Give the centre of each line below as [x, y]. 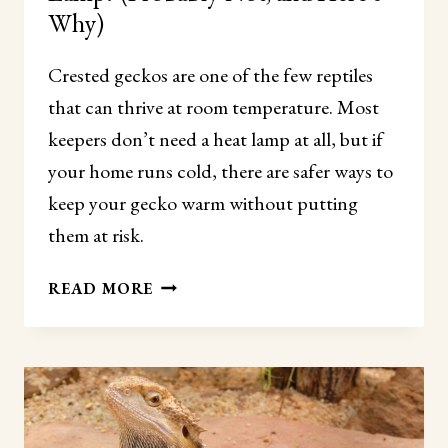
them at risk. [96, 234]
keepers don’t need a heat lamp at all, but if [215, 138]
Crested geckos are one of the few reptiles [210, 74]
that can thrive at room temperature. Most [213, 106]
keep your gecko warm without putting [203, 202]
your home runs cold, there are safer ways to [220, 170]
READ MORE [101, 288]
